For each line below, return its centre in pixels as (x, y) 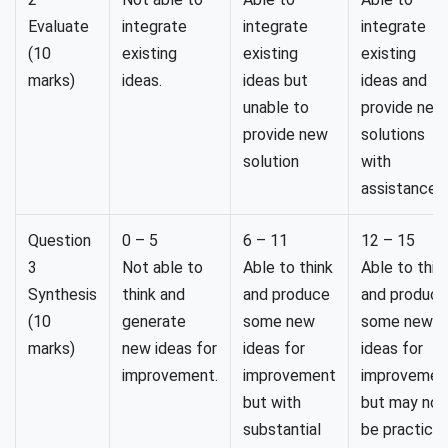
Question (59, 240)
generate (154, 321)
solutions (393, 134)
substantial (282, 429)
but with (272, 402)
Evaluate (58, 26)
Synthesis (62, 294)
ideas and (394, 80)
